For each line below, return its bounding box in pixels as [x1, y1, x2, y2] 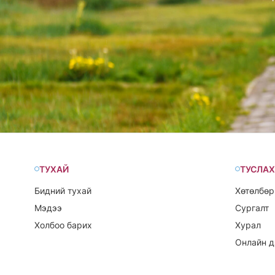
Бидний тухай [34, 185, 91, 196]
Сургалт [234, 202, 269, 213]
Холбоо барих [34, 219, 92, 230]
